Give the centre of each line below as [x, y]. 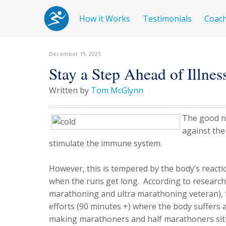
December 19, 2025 [75, 53]
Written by [70, 90]
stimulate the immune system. [106, 143]
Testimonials [167, 19]
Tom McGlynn [117, 90]
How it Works [105, 19]
